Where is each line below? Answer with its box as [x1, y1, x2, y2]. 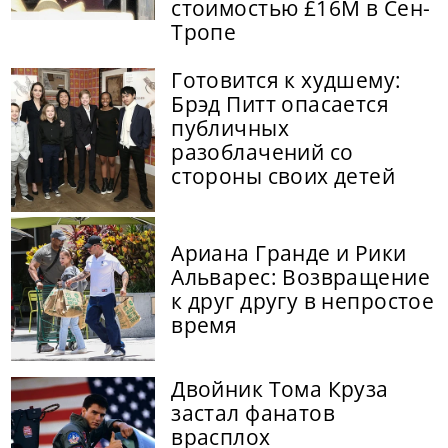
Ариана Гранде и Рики [171, 239, 407, 268]
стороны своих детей [171, 162, 396, 191]
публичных [171, 114, 289, 143]
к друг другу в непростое [171, 287, 435, 316]
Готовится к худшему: [171, 66, 402, 95]
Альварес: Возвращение [171, 263, 430, 292]
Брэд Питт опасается [171, 90, 390, 119]
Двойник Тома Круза [171, 375, 389, 404]
